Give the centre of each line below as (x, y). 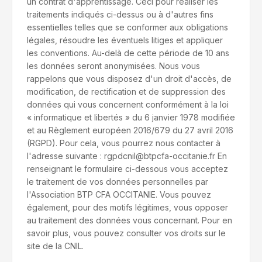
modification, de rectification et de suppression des (126, 92)
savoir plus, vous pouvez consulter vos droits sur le (126, 233)
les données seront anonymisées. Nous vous (113, 66)
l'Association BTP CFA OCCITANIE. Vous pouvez (119, 194)
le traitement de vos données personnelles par (118, 182)
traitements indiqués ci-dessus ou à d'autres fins (120, 14)
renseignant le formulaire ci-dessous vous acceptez (127, 169)
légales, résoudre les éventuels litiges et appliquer (125, 40)
